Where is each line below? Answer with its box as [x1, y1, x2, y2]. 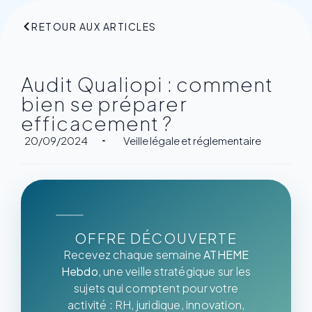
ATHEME [203, 247, 249, 262]
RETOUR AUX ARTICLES [31, 20, 157, 33]
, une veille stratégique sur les [97, 264, 251, 279]
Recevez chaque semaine [63, 247, 204, 262]
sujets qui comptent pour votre [74, 281, 238, 295]
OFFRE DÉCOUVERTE [75, 229, 237, 247]
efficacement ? [21, 111, 173, 135]
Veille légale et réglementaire [123, 134, 261, 147]
